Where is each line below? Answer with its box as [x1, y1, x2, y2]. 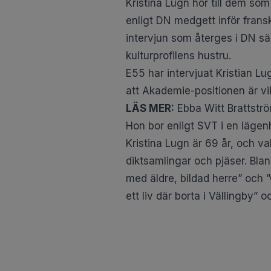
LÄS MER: [126, 102, 174, 114]
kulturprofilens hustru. [126, 49, 231, 62]
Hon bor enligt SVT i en [126, 119, 241, 132]
